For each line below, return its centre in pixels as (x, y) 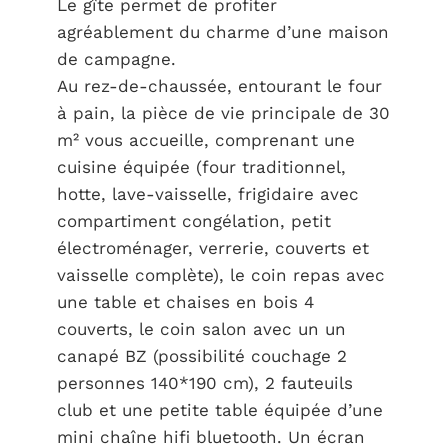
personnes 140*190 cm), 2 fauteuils (204, 383)
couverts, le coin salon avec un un (201, 329)
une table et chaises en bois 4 (185, 302)
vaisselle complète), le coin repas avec (220, 275)
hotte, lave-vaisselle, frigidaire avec (207, 194)
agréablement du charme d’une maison (222, 32)
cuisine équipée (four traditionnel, (201, 167)
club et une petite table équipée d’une (219, 410)
